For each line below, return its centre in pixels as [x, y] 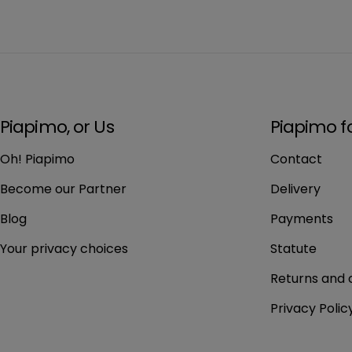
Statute [293, 249]
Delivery [295, 189]
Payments [301, 219]
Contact [296, 159]
